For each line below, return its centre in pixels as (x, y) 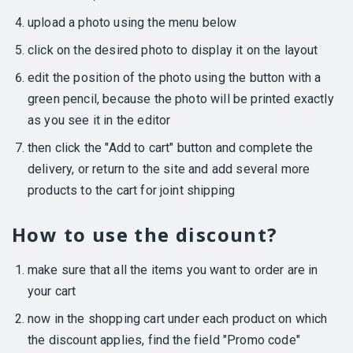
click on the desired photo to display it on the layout (173, 50)
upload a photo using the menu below (132, 22)
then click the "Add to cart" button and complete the (171, 147)
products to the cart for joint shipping (132, 190)
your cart (52, 291)
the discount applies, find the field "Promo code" (164, 340)
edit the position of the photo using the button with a (175, 77)
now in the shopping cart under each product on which (178, 318)
